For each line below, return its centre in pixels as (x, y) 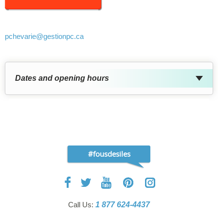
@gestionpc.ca (60, 36)
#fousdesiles (109, 154)
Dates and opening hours (62, 78)
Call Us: (82, 204)
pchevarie (20, 36)
